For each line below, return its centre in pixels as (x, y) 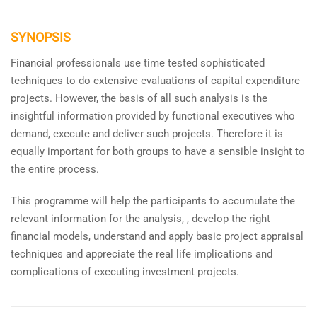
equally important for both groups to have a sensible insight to (158, 151)
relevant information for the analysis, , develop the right (140, 218)
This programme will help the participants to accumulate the (153, 201)
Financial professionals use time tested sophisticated (138, 63)
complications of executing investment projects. (125, 271)
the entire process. (55, 169)
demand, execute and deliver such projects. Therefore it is (147, 133)
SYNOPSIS (41, 37)
